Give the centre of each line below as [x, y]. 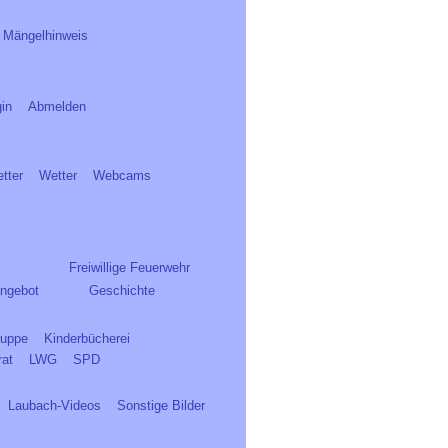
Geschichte [122, 290]
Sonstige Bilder [161, 405]
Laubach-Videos [54, 405]
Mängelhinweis [45, 35]
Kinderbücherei [87, 338]
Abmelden [57, 106]
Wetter [58, 175]
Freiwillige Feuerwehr [129, 267]
